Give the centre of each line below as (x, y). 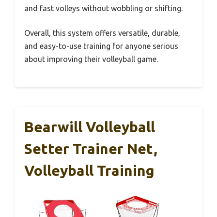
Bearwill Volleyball (90, 127)
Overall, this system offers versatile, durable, (102, 33)
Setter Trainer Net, (91, 148)
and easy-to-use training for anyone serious (101, 46)
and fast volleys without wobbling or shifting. (103, 8)
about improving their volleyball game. (91, 59)
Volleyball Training (89, 170)
